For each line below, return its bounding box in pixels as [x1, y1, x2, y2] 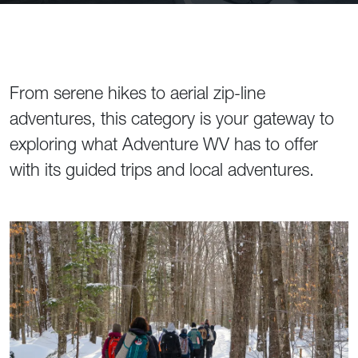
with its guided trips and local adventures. [10, 159, 314, 181]
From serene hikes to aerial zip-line [10, 82, 265, 104]
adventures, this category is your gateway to [10, 108, 334, 129]
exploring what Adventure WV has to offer [10, 133, 318, 155]
